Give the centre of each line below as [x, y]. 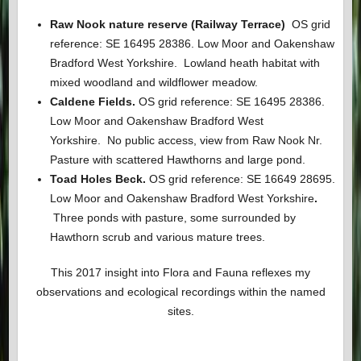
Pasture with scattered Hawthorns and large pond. [177, 160]
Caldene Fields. [94, 102]
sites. [180, 311]
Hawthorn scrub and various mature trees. [157, 237]
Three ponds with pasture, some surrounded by [174, 218]
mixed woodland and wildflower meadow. [154, 83]
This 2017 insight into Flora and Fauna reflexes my [180, 273]
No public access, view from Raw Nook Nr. [214, 141]
